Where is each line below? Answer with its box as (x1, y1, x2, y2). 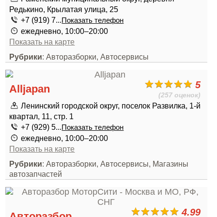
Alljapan (9, 83, 50, 95)
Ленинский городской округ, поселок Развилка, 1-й (21, 101, 201, 110)
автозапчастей (9, 170, 62, 178)
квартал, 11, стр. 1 (9, 112, 74, 121)
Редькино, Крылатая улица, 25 (9, 5, 119, 14)
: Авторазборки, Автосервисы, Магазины (42, 159, 189, 168)
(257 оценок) (158, 91, 201, 99)
